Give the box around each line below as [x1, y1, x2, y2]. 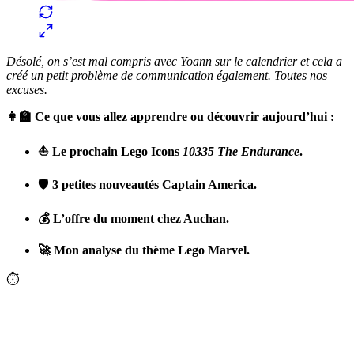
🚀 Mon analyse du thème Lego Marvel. [38, 243, 250, 257]
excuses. [6, 82, 47, 96]
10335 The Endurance [179, 144, 299, 158]
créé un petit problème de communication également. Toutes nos [6, 68, 327, 82]
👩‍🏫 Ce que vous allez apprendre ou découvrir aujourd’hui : [6, 109, 334, 123]
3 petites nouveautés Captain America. [52, 177, 257, 191]
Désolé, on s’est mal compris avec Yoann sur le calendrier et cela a [6, 54, 342, 68]
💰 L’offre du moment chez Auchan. [38, 211, 229, 225]
